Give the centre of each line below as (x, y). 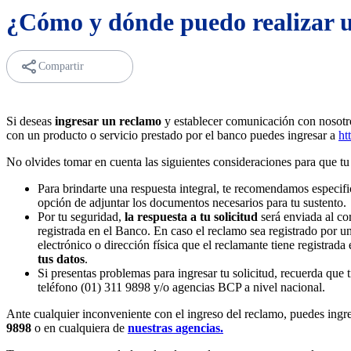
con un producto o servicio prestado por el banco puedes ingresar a (172, 135)
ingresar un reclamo (110, 121)
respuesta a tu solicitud (197, 217)
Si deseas (31, 121)
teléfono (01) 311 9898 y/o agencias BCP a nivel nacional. (181, 287)
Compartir (61, 66)
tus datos (61, 259)
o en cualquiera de (80, 328)
